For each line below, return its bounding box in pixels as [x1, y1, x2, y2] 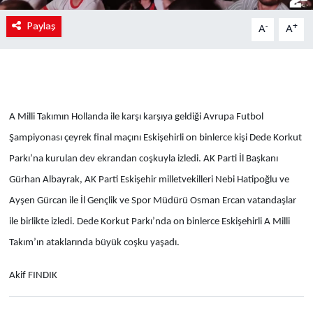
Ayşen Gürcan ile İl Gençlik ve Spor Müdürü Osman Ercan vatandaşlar [8, 196, 296, 207]
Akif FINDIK [8, 270, 57, 282]
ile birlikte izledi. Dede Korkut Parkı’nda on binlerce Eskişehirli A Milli [8, 217, 290, 228]
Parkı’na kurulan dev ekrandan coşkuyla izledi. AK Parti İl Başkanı [8, 154, 278, 165]
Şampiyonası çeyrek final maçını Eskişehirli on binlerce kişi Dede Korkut [8, 133, 302, 144]
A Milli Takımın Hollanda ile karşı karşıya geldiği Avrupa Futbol [8, 112, 263, 123]
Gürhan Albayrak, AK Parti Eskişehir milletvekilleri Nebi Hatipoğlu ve [8, 175, 289, 186]
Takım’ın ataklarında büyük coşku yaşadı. [8, 238, 180, 249]
